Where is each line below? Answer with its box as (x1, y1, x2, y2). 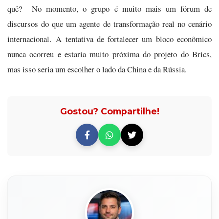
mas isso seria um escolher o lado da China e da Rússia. (7, 64, 187, 75)
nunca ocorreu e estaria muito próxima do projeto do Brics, (7, 48, 212, 60)
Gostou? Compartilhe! (60, 106, 159, 116)
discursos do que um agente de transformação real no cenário (7, 18, 212, 29)
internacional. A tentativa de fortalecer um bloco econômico (7, 33, 212, 44)
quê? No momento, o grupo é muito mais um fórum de (7, 3, 212, 14)
